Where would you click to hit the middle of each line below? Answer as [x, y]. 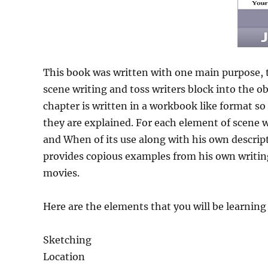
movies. [61, 173]
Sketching [67, 240]
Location [64, 257]
